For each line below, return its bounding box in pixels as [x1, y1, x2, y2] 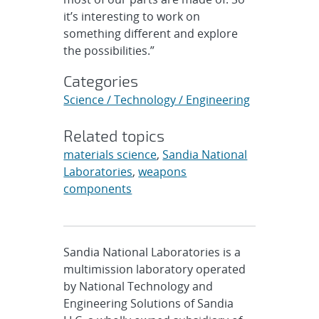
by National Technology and [63, 278, 214, 294]
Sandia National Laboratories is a [63, 244, 241, 260]
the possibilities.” [63, 43, 155, 58]
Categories [63, 71, 139, 90]
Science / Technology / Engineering [63, 92, 251, 108]
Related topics [63, 126, 165, 145]
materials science [63, 147, 157, 162]
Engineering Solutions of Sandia [63, 296, 234, 311]
